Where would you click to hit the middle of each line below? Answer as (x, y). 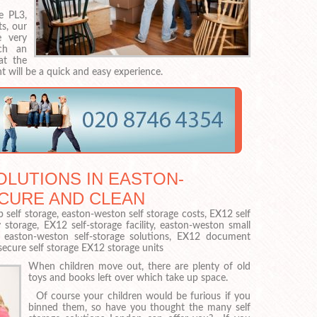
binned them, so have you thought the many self (139, 307)
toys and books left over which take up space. (128, 278)
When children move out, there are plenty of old (139, 267)
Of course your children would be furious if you (139, 296)
